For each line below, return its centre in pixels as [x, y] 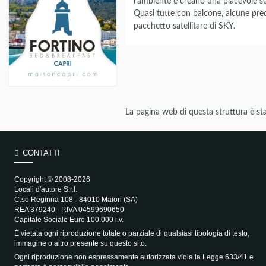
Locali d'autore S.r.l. [45, 189]
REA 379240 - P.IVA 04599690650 [69, 209]
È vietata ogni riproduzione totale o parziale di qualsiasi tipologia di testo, [132, 233]
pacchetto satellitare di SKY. [185, 26]
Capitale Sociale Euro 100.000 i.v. [69, 219]
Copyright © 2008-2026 [52, 179]
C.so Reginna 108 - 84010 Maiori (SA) [76, 199]
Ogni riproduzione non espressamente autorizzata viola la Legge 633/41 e [134, 257]
